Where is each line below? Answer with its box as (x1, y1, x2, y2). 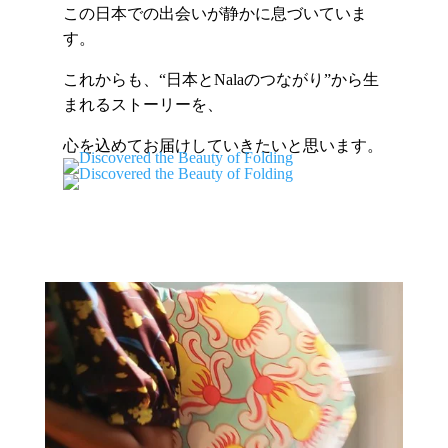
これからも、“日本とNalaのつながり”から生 (62, 71, 379, 89)
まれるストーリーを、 (62, 96, 223, 114)
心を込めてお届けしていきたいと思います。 (62, 137, 383, 155)
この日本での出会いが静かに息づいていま (62, 5, 367, 23)
